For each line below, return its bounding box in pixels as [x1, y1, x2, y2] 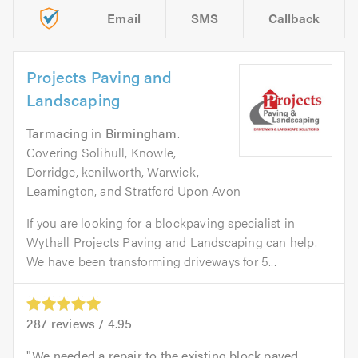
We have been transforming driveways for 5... [26, 251, 276, 270]
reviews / [47, 313, 108, 332]
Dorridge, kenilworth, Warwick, [26, 161, 199, 181]
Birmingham [105, 123, 177, 142]
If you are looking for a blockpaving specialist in [26, 213, 296, 232]
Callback [268, 8, 320, 27]
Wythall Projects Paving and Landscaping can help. [26, 232, 317, 251]
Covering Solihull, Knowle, [26, 142, 177, 161]
